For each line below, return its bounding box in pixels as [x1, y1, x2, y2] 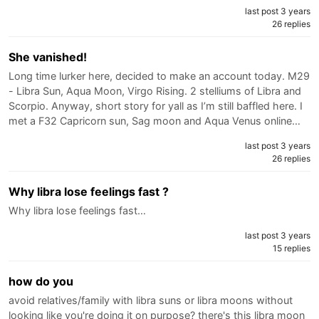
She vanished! [9, 49, 87, 64]
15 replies [273, 242, 310, 253]
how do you [9, 273, 73, 288]
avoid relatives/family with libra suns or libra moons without [9, 293, 293, 306]
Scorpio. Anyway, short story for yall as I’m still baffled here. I [9, 99, 303, 112]
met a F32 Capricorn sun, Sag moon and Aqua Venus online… [9, 114, 300, 127]
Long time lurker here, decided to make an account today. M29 [9, 69, 310, 82]
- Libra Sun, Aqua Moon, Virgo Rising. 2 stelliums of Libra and [9, 84, 301, 97]
